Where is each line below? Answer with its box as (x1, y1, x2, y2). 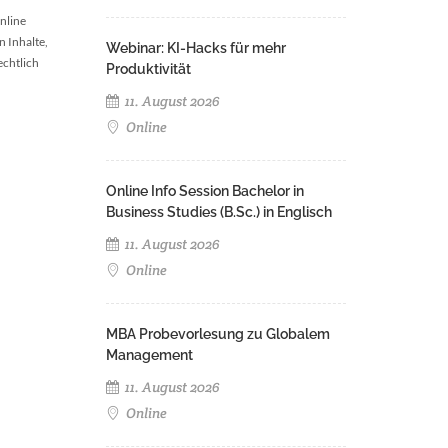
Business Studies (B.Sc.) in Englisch (106, 204, 332, 220)
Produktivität (106, 61, 191, 77)
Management (106, 347, 193, 363)
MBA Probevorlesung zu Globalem (106, 326, 330, 342)
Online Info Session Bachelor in (106, 183, 304, 199)
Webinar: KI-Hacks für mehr (106, 40, 286, 56)
